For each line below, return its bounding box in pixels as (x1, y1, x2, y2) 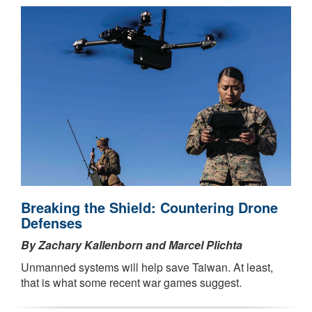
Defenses (21, 212, 82, 233)
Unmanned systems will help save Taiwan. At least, (21, 259, 273, 276)
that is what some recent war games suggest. (21, 274, 242, 291)
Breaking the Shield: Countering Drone (21, 197, 278, 218)
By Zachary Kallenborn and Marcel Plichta (21, 237, 242, 253)
